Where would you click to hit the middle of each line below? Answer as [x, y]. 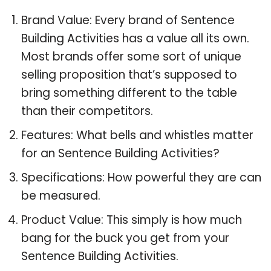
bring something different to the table [129, 93]
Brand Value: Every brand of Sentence [128, 20]
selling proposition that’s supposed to [129, 74]
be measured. [61, 195]
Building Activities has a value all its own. [135, 38]
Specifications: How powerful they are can [141, 177]
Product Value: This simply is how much [132, 220]
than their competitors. [87, 111]
